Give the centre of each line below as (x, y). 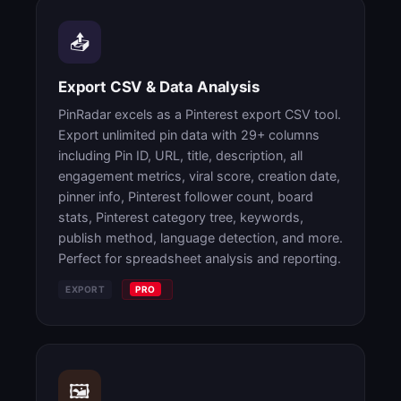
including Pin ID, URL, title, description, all (180, 155)
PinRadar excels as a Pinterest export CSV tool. (200, 114)
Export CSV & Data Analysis (159, 87)
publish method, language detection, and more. (200, 238)
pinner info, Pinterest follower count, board (186, 196)
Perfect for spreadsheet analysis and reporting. (200, 258)
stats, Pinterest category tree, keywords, (181, 217)
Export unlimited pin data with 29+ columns (189, 135)
